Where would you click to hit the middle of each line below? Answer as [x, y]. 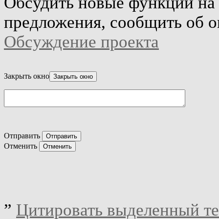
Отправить [22, 135]
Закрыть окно [27, 76]
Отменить [21, 146]
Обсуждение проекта [81, 42]
